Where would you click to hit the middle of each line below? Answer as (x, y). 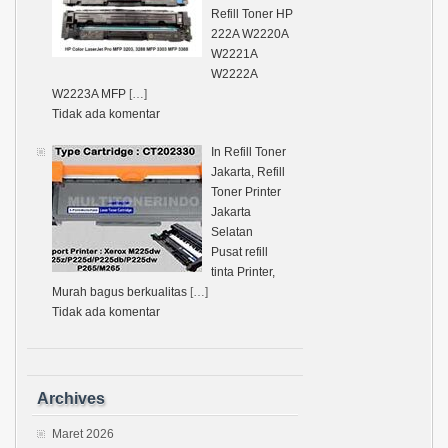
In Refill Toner (248, 151)
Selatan (232, 231)
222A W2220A (249, 33)
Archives (71, 398)
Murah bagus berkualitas (121, 291)
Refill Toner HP (252, 13)
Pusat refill (239, 251)
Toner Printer (246, 191)
